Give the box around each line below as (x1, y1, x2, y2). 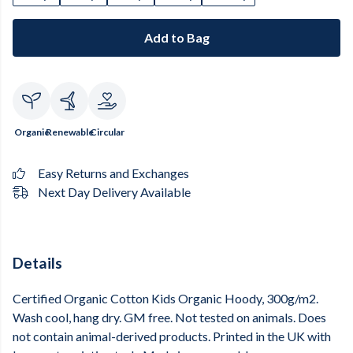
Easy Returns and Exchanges (38, 165, 189, 180)
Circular (90, 126, 124, 138)
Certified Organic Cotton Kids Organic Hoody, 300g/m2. (13, 291, 318, 307)
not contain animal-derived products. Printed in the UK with (13, 329, 331, 344)
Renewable (45, 126, 94, 138)
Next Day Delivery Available (38, 184, 191, 199)
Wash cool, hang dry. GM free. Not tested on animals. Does (13, 310, 326, 325)
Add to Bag (143, 30, 210, 45)
